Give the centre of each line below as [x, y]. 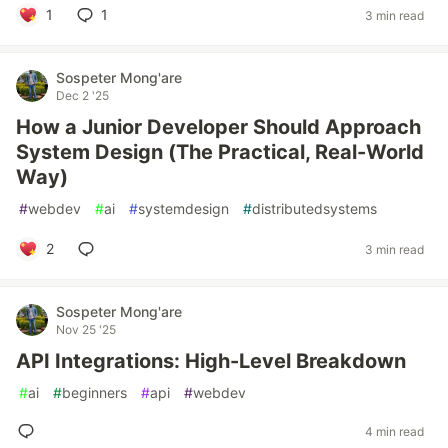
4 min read [394, 431]
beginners [94, 392]
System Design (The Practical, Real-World [220, 152]
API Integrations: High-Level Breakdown [211, 361]
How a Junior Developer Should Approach [218, 127]
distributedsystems [314, 208]
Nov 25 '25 [86, 329]
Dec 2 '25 [82, 95]
